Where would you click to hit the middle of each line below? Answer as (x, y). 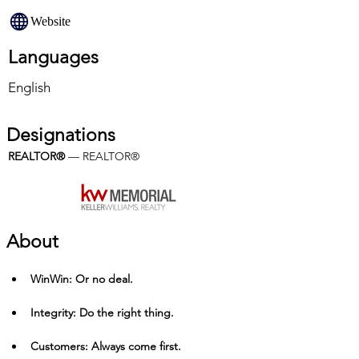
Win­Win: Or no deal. (82, 279)
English (29, 87)
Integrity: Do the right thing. (102, 313)
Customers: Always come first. (106, 346)
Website (50, 21)
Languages (53, 57)
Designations (61, 135)
